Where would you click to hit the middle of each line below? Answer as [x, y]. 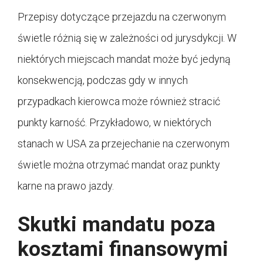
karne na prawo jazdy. [66, 186]
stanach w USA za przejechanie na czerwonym [124, 143]
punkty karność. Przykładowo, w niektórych [114, 122]
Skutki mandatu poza [117, 224]
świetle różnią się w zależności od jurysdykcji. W [127, 38]
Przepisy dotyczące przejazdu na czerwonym [122, 16]
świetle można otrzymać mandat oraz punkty [119, 164]
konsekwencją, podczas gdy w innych [103, 80]
